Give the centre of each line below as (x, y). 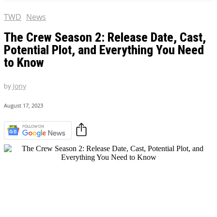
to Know (24, 63)
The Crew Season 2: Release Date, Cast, (105, 38)
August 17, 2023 (23, 106)
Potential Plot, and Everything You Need (104, 50)
